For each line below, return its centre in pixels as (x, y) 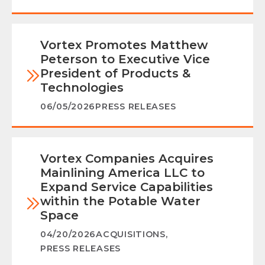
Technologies (82, 88)
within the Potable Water (120, 201)
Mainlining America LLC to (122, 173)
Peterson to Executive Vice (125, 59)
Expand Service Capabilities (127, 187)
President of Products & (115, 74)
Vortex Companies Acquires (127, 159)
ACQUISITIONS (131, 235)
